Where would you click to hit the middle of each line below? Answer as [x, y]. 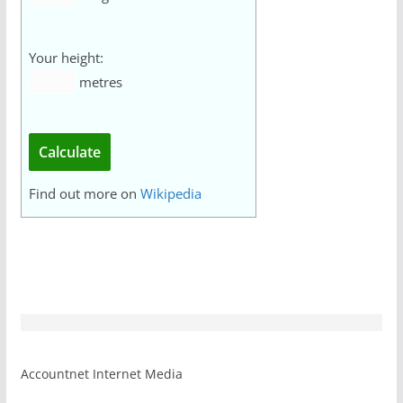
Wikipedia [170, 193]
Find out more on [84, 193]
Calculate [69, 152]
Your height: [66, 58]
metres [99, 82]
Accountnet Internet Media [101, 374]
